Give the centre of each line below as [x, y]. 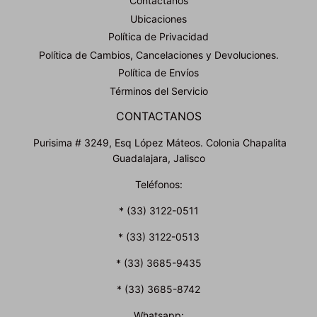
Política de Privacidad [158, 37]
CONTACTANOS [158, 116]
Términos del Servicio [158, 91]
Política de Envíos [158, 73]
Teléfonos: [158, 184]
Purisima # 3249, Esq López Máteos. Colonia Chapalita [158, 142]
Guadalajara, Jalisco [158, 158]
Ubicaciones [158, 18]
